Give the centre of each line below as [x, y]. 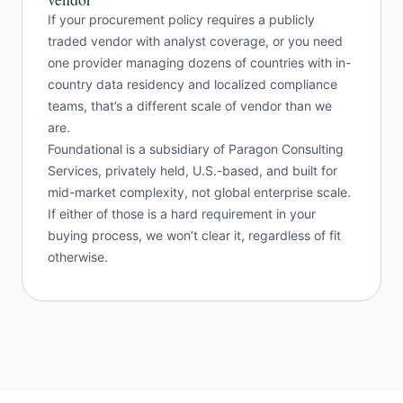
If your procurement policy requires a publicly [181, 20]
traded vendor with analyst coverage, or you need [195, 41]
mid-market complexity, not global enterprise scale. [199, 193]
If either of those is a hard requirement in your [182, 214]
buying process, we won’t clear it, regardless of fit [194, 236]
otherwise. [78, 257]
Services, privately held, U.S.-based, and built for [193, 171]
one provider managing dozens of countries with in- [199, 63]
